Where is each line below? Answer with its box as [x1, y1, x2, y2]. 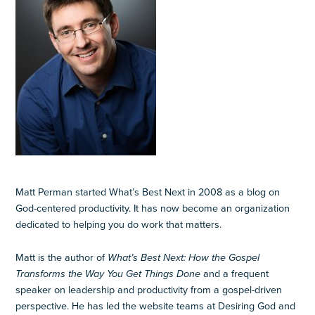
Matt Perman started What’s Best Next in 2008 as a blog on [15, 186, 281, 199]
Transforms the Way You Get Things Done [15, 268, 204, 281]
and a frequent [203, 268, 269, 281]
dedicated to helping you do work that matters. [15, 219, 222, 231]
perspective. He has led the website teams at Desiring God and [15, 300, 296, 313]
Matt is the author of [15, 252, 108, 264]
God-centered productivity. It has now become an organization [15, 202, 290, 215]
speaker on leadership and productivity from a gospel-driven [15, 284, 283, 297]
